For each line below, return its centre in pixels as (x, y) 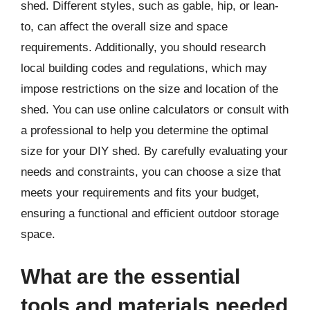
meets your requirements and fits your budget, (140, 192)
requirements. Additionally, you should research (143, 47)
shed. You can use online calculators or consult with (155, 109)
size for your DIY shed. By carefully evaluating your (154, 151)
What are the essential (130, 276)
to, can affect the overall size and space (124, 26)
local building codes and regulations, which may (144, 68)
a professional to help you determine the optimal (145, 130)
